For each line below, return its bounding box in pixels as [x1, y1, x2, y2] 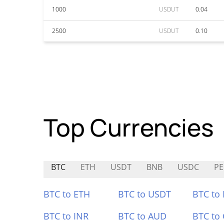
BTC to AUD [117, 210, 166, 222]
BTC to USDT [117, 188, 171, 200]
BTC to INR [43, 210, 88, 222]
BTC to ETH [43, 188, 90, 200]
